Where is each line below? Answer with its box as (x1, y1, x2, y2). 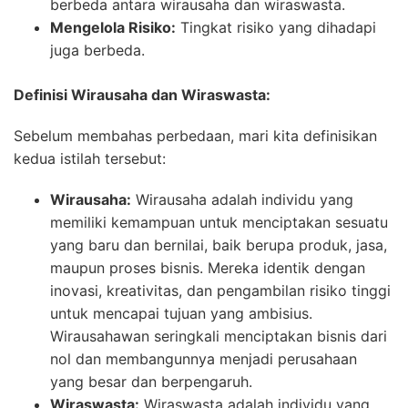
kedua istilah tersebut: (14, 148, 166, 168)
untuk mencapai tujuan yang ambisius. (50, 303, 312, 322)
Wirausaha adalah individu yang (131, 189, 353, 209)
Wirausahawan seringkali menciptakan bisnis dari (50, 326, 387, 345)
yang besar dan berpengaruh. (50, 372, 252, 391)
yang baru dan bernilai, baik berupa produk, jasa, (50, 235, 387, 254)
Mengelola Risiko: (50, 17, 176, 36)
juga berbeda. (50, 40, 145, 59)
